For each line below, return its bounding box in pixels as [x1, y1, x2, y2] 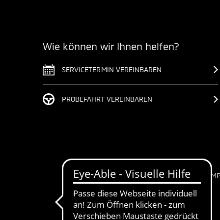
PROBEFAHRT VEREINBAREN [62, 95, 153, 103]
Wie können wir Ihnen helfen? [43, 40, 179, 52]
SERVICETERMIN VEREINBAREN [62, 65, 162, 74]
